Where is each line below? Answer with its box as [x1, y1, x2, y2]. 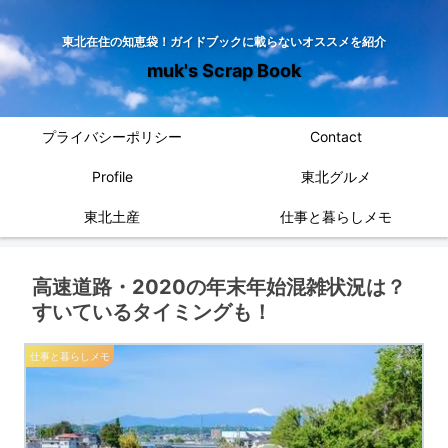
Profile [91, 168, 133, 186]
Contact [310, 128, 362, 146]
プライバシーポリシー [42, 128, 182, 146]
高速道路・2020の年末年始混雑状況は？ [32, 275, 406, 300]
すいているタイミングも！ [32, 300, 272, 325]
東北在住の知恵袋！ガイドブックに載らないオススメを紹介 [62, 34, 386, 50]
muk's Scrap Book [147, 60, 301, 82]
